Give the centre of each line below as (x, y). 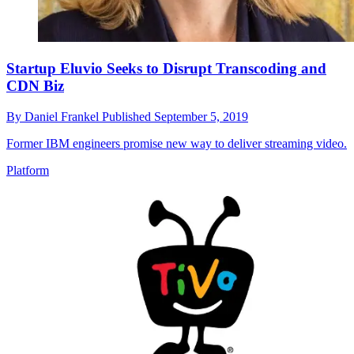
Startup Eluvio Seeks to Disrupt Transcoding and (166, 68)
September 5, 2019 (201, 116)
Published (128, 116)
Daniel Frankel (63, 116)
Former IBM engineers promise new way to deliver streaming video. (177, 143)
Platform (28, 170)
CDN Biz (35, 85)
